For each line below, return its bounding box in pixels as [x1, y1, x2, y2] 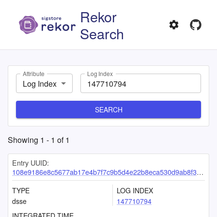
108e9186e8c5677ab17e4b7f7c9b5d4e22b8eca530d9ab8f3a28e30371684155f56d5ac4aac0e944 [12, 167, 197, 177]
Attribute [23, 69, 45, 78]
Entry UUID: [12, 157, 49, 168]
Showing [8, 134, 40, 145]
